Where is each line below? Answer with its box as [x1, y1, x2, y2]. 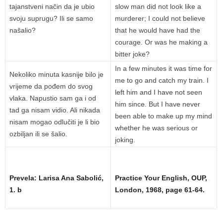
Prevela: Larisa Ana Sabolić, [9, 174, 104, 182]
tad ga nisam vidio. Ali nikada [9, 106, 100, 114]
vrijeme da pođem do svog [9, 82, 93, 91]
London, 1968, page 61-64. [115, 186, 205, 194]
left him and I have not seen [115, 88, 202, 97]
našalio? [9, 26, 36, 35]
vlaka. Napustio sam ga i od [9, 94, 96, 103]
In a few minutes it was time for [115, 64, 212, 73]
